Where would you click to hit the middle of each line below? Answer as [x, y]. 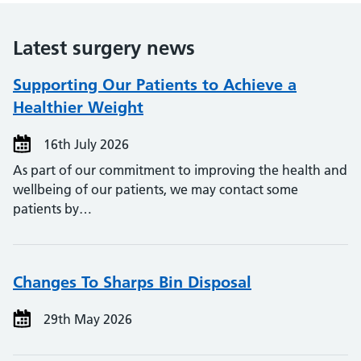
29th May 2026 [86, 319]
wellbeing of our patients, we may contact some [156, 189]
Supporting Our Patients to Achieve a [155, 85]
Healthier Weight [78, 107]
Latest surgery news [104, 48]
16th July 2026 [85, 144]
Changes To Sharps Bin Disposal [132, 282]
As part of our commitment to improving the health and [180, 170]
